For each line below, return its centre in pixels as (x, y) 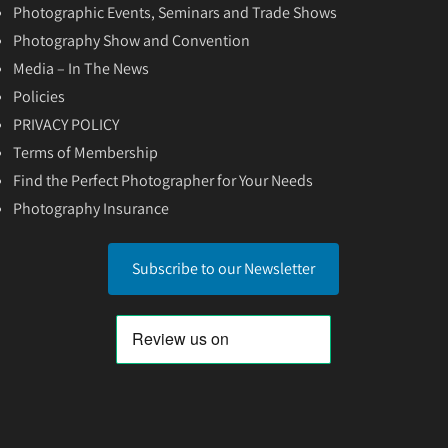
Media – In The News (81, 69)
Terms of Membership (86, 153)
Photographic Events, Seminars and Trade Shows (175, 13)
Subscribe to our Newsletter (224, 269)
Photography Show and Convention (132, 41)
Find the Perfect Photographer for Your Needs (163, 181)
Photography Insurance (91, 209)
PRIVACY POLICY (66, 125)
